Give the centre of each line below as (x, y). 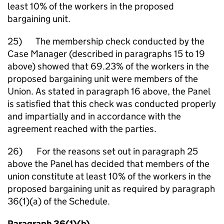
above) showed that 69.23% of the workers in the (108, 66)
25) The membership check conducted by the (106, 41)
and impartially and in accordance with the (94, 116)
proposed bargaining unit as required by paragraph (111, 189)
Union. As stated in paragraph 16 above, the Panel (109, 91)
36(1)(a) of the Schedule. (59, 201)
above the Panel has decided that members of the (108, 164)
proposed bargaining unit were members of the (103, 79)
